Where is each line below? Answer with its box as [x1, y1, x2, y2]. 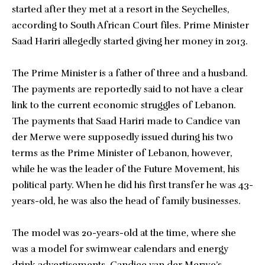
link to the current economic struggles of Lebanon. [12, 99, 236, 111]
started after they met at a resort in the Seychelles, [12, 4, 230, 15]
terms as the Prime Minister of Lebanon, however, [12, 147, 232, 159]
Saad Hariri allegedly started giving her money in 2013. [12, 35, 248, 47]
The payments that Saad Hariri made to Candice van [12, 115, 240, 127]
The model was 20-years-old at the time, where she [12, 227, 236, 239]
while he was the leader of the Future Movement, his [12, 163, 240, 175]
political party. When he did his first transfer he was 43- [12, 179, 253, 191]
